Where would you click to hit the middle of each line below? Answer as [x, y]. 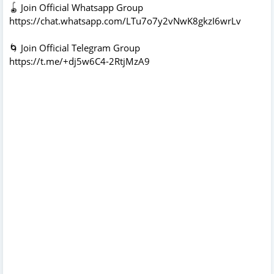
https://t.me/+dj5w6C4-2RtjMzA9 [80, 61]
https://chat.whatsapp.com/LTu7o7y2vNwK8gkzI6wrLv [125, 20]
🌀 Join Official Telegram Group [75, 47]
